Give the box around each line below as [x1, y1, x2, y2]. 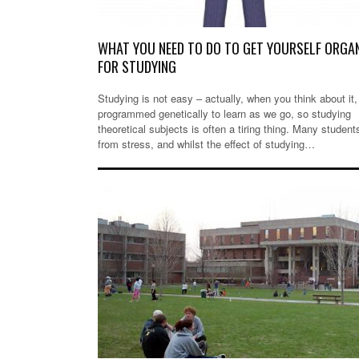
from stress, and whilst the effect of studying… [98, 136, 315, 152]
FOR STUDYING [98, 56, 176, 78]
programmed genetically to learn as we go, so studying [98, 106, 351, 122]
